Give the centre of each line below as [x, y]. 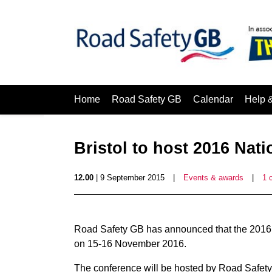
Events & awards [213, 178]
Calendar [213, 99]
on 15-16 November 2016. [130, 244]
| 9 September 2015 [129, 178]
